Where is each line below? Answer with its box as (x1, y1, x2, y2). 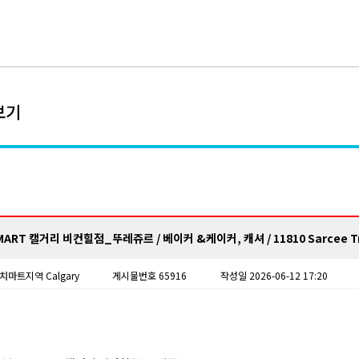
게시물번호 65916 (112, 268, 188, 282)
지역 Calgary (25, 268, 79, 282)
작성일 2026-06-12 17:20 (220, 268, 328, 282)
